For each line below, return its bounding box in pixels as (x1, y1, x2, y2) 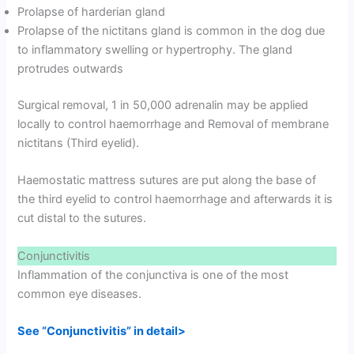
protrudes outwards (17, 62, 124, 77)
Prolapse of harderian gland (17, 5, 166, 20)
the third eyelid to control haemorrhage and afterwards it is (17, 192, 333, 207)
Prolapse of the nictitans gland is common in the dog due (17, 24, 326, 39)
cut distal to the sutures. (17, 211, 147, 226)
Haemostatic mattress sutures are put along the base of (17, 173, 317, 188)
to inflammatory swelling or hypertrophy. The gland (17, 43, 293, 58)
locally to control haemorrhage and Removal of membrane (17, 117, 330, 132)
